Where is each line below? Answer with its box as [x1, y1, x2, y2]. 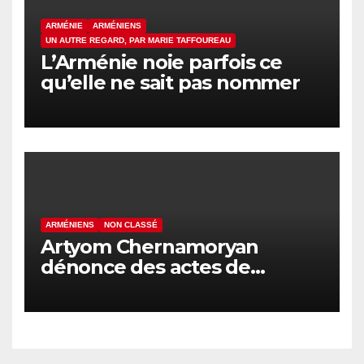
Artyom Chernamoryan [41, 235, 259, 259]
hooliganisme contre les [41, 275, 271, 300]
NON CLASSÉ [104, 220, 158, 230]
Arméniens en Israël [41, 296, 232, 320]
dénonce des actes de [41, 255, 250, 279]
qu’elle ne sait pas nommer [41, 71, 300, 95]
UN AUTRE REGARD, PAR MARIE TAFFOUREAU [45, 36, 231, 45]
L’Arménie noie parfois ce [41, 50, 282, 75]
